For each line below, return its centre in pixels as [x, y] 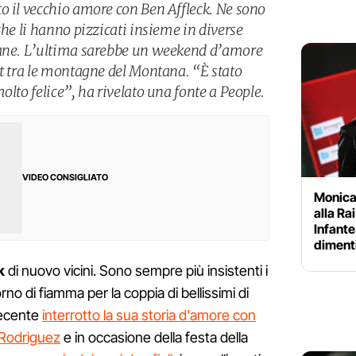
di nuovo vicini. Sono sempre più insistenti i [136, 271]
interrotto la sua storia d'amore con [149, 315]
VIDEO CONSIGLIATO [65, 178]
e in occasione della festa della [154, 338]
